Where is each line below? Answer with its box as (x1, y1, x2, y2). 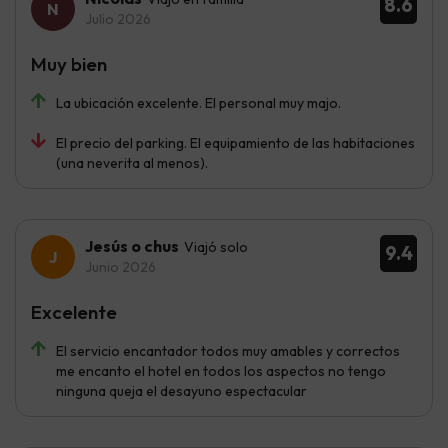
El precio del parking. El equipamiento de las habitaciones (56, 134, 415, 153)
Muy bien (31, 52, 107, 77)
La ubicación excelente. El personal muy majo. (56, 94, 341, 113)
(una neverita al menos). (56, 154, 208, 173)
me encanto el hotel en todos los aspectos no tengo (56, 362, 386, 381)
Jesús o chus (85, 236, 179, 257)
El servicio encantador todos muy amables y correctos (56, 342, 400, 361)
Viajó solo (184, 238, 248, 257)
